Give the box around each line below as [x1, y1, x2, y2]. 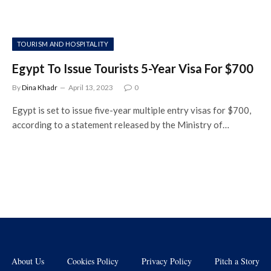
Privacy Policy [142, 255, 192, 267]
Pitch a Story [215, 255, 260, 267]
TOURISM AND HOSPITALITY [17, 40, 109, 48]
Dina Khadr [22, 83, 57, 92]
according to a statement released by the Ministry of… [12, 119, 229, 130]
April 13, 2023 [68, 83, 113, 92]
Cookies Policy [67, 255, 119, 267]
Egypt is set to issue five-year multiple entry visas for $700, [12, 105, 251, 116]
